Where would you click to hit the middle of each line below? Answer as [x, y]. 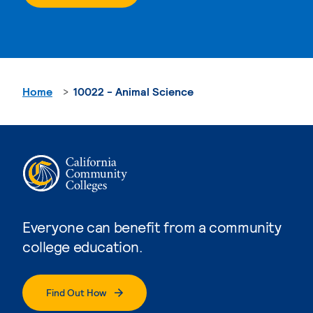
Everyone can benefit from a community [152, 226]
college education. [82, 246]
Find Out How [76, 292]
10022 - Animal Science [133, 91]
